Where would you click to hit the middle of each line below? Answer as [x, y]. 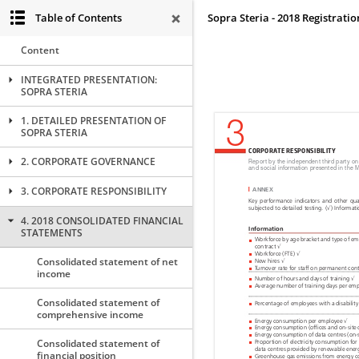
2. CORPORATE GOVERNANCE [88, 161]
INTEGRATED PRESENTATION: [89, 80]
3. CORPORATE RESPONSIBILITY [94, 191]
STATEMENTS [52, 233]
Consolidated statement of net [107, 262]
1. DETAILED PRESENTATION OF [93, 121]
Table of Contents [79, 18]
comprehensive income [90, 315]
